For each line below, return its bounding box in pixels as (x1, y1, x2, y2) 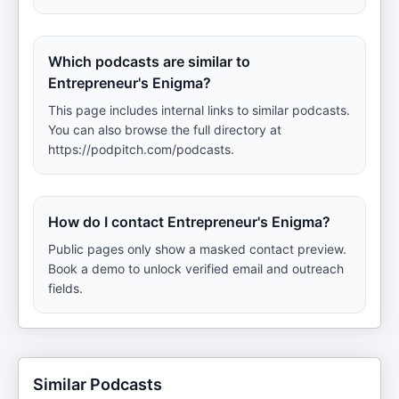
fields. (48, 281, 83, 296)
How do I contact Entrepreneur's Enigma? (48, 213, 330, 231)
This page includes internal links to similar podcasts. (48, 102, 350, 118)
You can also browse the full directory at (48, 122, 281, 137)
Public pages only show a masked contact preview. (48, 241, 346, 256)
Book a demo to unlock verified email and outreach (48, 261, 344, 276)
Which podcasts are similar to (48, 53, 250, 70)
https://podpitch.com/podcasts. (48, 142, 234, 157)
